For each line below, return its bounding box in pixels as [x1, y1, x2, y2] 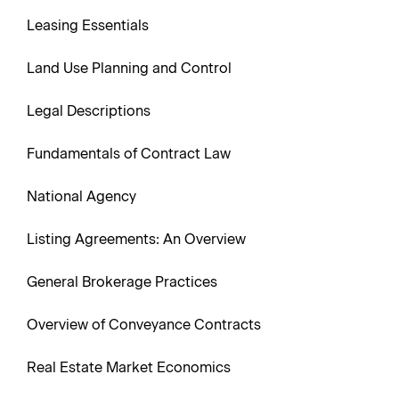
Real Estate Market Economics [27, 359, 231, 376]
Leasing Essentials [27, 17, 149, 34]
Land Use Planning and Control [27, 60, 232, 77]
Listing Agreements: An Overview [27, 231, 246, 248]
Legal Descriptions [27, 102, 151, 119]
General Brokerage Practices [27, 273, 217, 290]
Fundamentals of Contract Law [27, 145, 231, 162]
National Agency [27, 188, 136, 205]
